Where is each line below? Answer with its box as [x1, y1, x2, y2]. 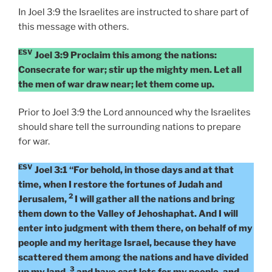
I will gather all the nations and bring [73, 193, 235, 205]
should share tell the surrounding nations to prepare [18, 121, 241, 133]
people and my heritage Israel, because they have [18, 237, 236, 248]
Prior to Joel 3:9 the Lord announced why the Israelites [18, 107, 251, 118]
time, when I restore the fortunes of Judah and [18, 178, 222, 190]
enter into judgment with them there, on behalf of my [18, 222, 253, 234]
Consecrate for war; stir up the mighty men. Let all [18, 64, 242, 75]
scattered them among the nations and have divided [18, 251, 248, 263]
